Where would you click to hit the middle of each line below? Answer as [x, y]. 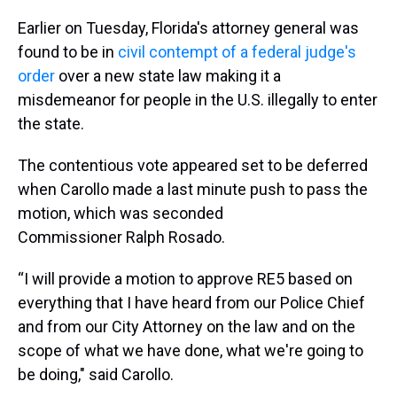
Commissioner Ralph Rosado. [121, 237]
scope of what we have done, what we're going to [191, 351]
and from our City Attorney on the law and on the [187, 327]
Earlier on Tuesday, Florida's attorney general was [188, 28]
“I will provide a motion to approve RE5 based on [185, 279]
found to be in [68, 52]
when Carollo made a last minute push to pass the [193, 190]
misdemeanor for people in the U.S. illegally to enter [198, 100]
